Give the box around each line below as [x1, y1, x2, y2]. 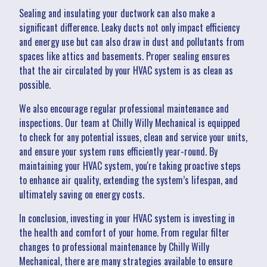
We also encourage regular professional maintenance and [19, 101, 229, 116]
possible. [19, 77, 51, 92]
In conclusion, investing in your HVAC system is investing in [19, 210, 235, 225]
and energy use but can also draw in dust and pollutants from [19, 34, 244, 49]
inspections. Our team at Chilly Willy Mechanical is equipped [19, 115, 240, 130]
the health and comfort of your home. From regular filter [19, 225, 229, 240]
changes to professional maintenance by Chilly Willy [19, 239, 209, 254]
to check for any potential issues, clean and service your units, [19, 129, 247, 144]
